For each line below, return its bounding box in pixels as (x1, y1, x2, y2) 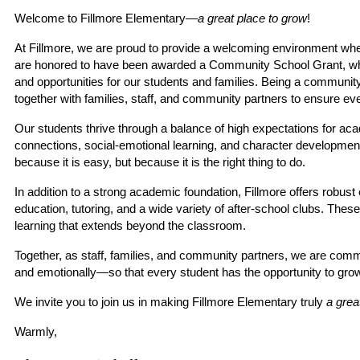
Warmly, (14, 325, 58, 338)
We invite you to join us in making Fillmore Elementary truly (14, 296, 327, 309)
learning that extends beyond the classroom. (14, 219, 247, 232)
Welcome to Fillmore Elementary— (14, 12, 198, 25)
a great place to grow (198, 12, 308, 25)
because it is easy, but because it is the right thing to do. (14, 156, 306, 169)
